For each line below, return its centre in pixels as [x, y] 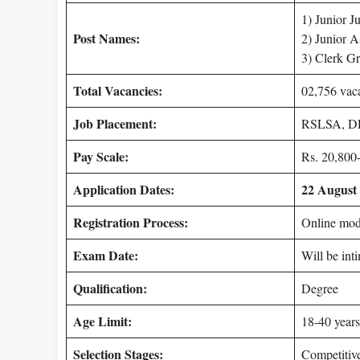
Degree [320, 288]
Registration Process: [131, 222]
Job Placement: [115, 123]
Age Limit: [102, 321]
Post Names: [106, 38]
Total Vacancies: [118, 90]
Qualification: [110, 288]
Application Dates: [124, 189]
